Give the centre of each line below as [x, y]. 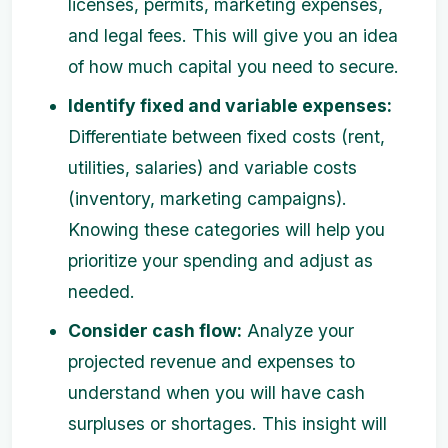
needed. [101, 292]
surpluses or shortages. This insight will [227, 424]
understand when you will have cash [216, 393]
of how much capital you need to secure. [233, 67]
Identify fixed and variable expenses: [230, 106]
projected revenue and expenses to [211, 362]
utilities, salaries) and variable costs [212, 168]
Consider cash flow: [155, 331]
